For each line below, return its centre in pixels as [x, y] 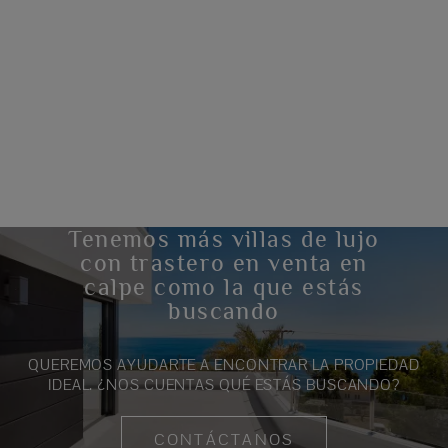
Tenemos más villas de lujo [224, 238]
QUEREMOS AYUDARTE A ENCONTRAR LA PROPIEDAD [224, 364]
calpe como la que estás [224, 286]
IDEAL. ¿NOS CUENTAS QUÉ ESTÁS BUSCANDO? [224, 384]
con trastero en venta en [224, 262]
